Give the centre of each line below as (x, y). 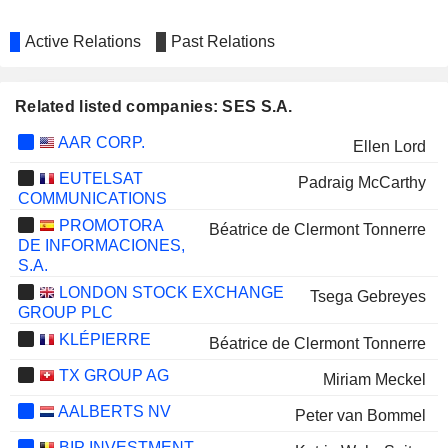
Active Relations (83, 41)
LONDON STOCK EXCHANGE (169, 292)
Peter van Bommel (360, 415)
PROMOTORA (108, 225)
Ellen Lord (389, 146)
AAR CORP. (99, 142)
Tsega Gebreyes (367, 296)
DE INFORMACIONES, (101, 245)
